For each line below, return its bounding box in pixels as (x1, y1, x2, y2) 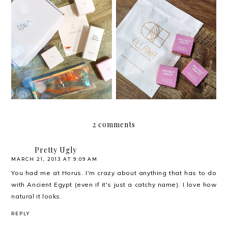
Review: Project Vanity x (123, 34, 210, 44)
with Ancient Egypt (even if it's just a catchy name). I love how (11, 180, 217, 188)
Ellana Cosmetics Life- (125, 44, 208, 54)
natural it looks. (11, 192, 62, 200)
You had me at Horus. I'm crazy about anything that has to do (11, 168, 217, 177)
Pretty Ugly (35, 145, 77, 155)
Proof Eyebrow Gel (131, 53, 202, 64)
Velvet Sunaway (33, 48, 90, 59)
